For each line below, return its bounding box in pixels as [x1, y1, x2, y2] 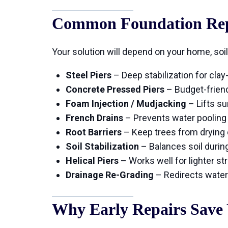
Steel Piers [66, 70, 111, 80]
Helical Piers [66, 155, 119, 166]
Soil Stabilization [66, 141, 139, 152]
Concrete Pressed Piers [66, 84, 164, 95]
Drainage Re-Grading [66, 169, 154, 180]
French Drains [66, 112, 123, 123]
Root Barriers [66, 127, 122, 137]
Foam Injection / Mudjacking [66, 98, 186, 109]
